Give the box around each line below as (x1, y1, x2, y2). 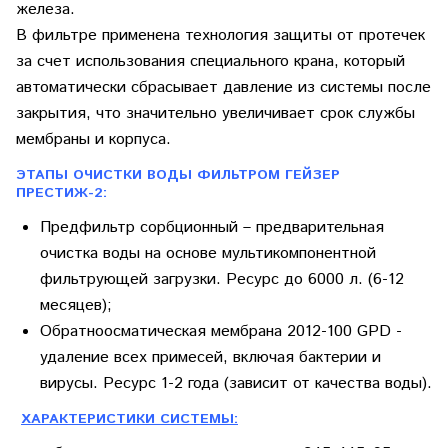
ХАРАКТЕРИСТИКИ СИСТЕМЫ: (21, 409, 238, 429)
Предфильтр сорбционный (40, 216, 238, 239)
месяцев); (40, 294, 112, 317)
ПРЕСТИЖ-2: (16, 183, 107, 203)
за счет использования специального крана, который (16, 50, 405, 73)
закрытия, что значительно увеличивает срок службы (16, 102, 415, 125)
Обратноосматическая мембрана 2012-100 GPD (40, 320, 396, 343)
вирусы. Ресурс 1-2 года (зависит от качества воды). (40, 372, 432, 395)
